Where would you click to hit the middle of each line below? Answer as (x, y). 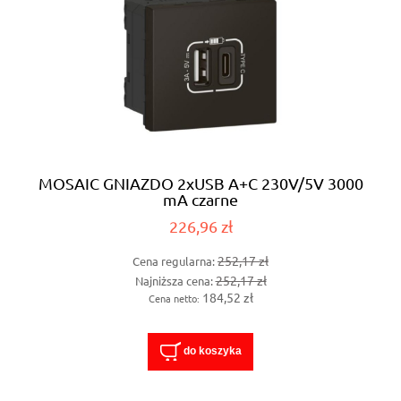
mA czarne (200, 200)
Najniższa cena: (175, 280)
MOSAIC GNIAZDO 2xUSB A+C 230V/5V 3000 (200, 183)
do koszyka (212, 351)
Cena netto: (175, 298)
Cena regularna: (175, 261)
